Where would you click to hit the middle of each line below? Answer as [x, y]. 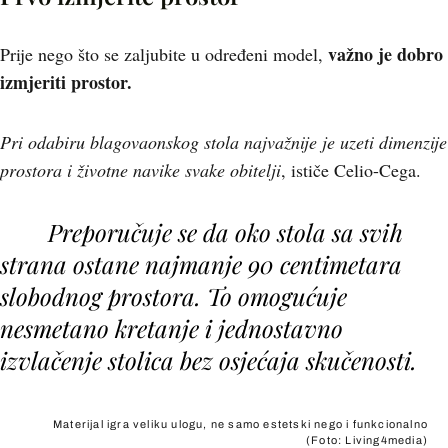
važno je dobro [385, 54]
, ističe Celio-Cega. [351, 170]
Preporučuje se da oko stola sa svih [225, 232]
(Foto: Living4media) [367, 440]
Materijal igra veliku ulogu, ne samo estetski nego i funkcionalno [240, 424]
